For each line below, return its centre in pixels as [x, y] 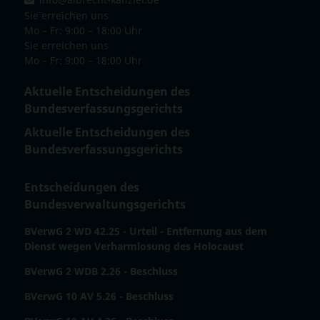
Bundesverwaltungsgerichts [105, 205]
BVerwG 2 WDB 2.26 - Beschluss [101, 271]
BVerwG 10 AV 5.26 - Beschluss [99, 296]
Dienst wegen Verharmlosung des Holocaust [134, 246]
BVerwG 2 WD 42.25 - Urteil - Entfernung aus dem [145, 231]
